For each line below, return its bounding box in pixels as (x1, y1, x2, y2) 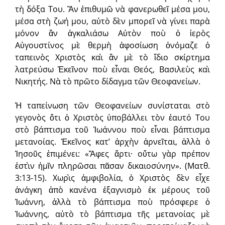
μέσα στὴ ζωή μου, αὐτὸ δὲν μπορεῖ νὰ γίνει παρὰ (15, 16, 210, 27)
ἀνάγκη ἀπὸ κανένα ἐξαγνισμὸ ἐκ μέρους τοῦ (15, 184, 210, 196)
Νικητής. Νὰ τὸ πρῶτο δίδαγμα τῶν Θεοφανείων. (15, 76, 200, 87)
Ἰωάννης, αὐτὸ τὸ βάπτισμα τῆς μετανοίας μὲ (15, 208, 210, 220)
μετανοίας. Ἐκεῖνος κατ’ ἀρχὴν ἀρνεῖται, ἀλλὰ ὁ (15, 136, 210, 148)
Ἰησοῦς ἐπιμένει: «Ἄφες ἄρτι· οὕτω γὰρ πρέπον (15, 148, 210, 160)
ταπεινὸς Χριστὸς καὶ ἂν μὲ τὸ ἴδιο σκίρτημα (15, 52, 210, 63)
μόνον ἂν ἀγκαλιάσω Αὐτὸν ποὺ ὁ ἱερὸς (15, 28, 210, 39)
